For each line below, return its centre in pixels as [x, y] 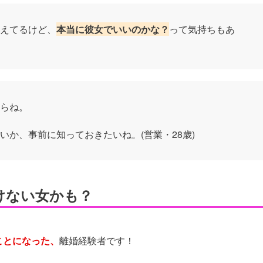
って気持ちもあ [202, 29]
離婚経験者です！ [97, 240]
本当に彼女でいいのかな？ [113, 29]
